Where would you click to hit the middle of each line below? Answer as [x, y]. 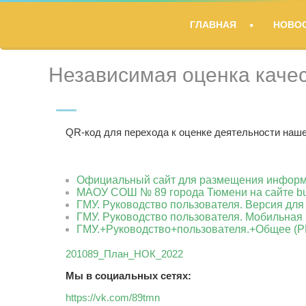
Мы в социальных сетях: [128, 276]
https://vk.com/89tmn [113, 297]
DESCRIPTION [102, 34]
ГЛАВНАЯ [213, 25]
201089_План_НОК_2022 [124, 254]
